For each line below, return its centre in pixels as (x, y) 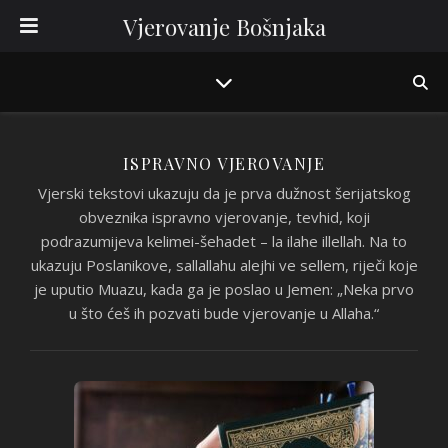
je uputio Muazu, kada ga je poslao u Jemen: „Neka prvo (224, 289)
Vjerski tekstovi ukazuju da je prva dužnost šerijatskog (224, 193)
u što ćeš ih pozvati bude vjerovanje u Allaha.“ (224, 313)
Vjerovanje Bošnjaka (224, 27)
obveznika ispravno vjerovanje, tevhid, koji (224, 217)
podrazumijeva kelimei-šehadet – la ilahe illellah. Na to (224, 241)
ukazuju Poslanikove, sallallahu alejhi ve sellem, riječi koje (224, 265)
